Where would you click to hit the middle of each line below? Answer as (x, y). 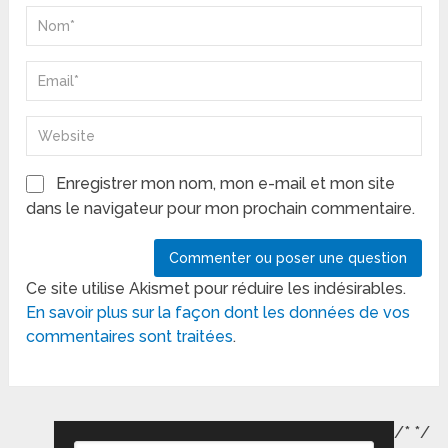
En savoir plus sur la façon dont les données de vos (218, 313)
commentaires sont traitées (130, 337)
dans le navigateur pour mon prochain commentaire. (221, 209)
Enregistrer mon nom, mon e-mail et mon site (226, 184)
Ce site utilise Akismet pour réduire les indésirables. (216, 289)
